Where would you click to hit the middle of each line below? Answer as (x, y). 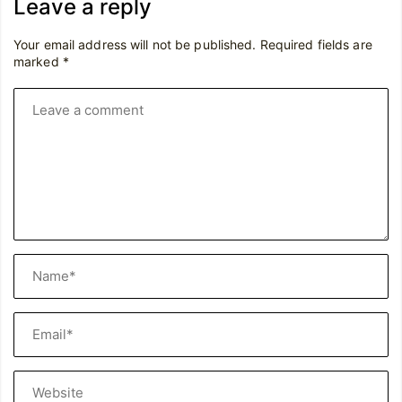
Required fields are (316, 44)
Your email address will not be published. (135, 44)
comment (43, 120)
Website (39, 381)
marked (38, 61)
